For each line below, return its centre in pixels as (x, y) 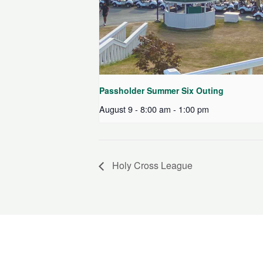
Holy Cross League (151, 165)
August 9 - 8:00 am (135, 109)
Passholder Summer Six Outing (161, 90)
